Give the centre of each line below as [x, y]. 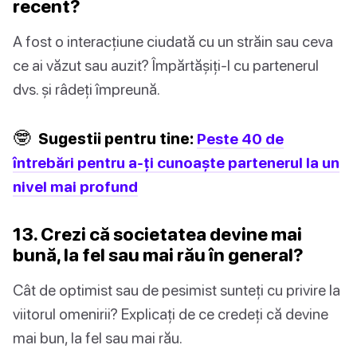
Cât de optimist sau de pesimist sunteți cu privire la [177, 289]
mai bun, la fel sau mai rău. [98, 337]
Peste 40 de [240, 138]
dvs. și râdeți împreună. [86, 88]
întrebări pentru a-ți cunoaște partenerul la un [176, 162]
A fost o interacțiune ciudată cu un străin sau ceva [173, 41]
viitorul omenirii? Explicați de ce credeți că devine [171, 313]
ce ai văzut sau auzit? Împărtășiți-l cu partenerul [166, 65]
